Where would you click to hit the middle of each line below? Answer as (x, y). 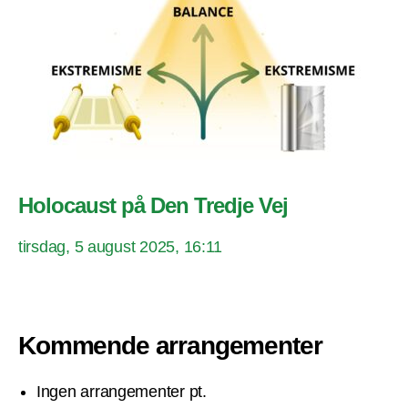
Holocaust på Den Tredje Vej (153, 206)
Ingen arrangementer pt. (122, 392)
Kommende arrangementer (170, 346)
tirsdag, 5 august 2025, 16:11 (121, 247)
